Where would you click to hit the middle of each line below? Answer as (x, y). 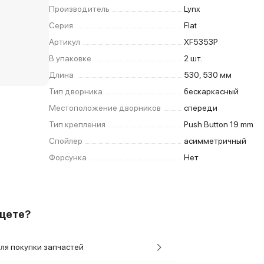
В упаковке (70, 58)
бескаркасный (212, 91)
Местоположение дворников (105, 108)
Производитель (80, 9)
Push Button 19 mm (219, 124)
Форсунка (68, 157)
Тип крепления (77, 124)
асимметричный (215, 141)
